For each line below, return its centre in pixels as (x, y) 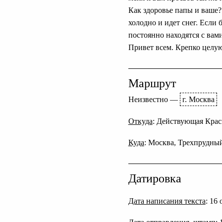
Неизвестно (148, 100)
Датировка (155, 179)
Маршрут (152, 83)
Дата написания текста (167, 201)
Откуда (140, 121)
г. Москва (198, 100)
